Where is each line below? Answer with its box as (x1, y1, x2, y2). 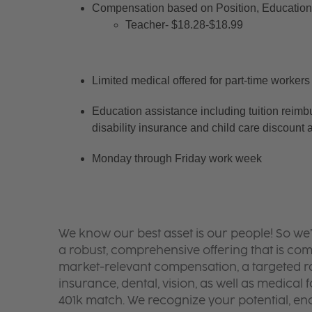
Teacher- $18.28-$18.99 (125, 18, 243, 31)
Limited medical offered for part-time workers (91, 74, 310, 86)
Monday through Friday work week (91, 152, 262, 164)
